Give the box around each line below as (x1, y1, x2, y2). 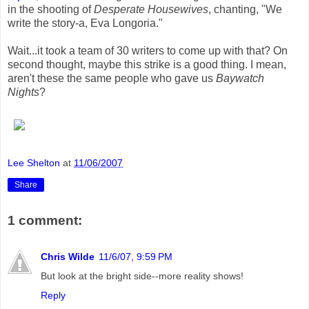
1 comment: (8, 213, 82, 228)
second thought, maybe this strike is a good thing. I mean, (8, 58, 286, 70)
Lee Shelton (8, 157, 60, 168)
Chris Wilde (41, 250, 94, 262)
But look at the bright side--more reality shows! (41, 270, 243, 281)
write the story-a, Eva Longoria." (8, 17, 163, 29)
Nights (8, 86, 39, 98)
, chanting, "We (208, 3, 282, 15)
